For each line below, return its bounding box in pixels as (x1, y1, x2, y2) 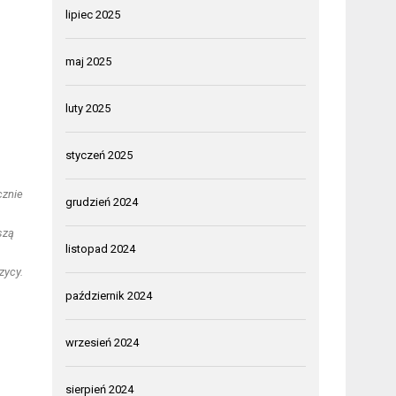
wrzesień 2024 (65, 335, 140, 349)
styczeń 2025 (65, 148, 133, 162)
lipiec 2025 (65, 7, 121, 21)
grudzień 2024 (65, 194, 139, 209)
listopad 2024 (65, 241, 136, 255)
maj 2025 (65, 54, 112, 68)
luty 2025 (65, 101, 111, 115)
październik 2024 (65, 288, 153, 302)
